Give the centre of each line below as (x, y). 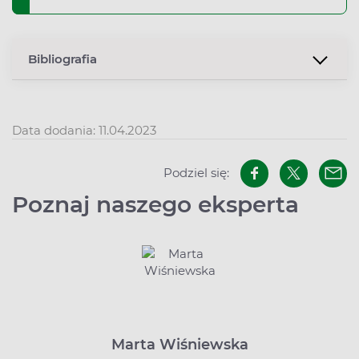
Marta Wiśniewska (179, 344)
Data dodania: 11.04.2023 (84, 130)
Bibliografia (63, 59)
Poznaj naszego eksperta (155, 204)
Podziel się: (196, 173)
